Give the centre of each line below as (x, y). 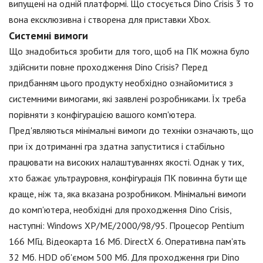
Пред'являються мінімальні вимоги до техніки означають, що (131, 130)
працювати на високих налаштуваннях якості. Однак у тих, (126, 162)
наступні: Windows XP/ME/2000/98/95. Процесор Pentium (127, 225)
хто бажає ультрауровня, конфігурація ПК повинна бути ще (128, 178)
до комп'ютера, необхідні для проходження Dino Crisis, (120, 210)
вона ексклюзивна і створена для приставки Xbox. (110, 19)
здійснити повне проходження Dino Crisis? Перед (108, 67)
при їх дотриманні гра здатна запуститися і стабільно (117, 146)
